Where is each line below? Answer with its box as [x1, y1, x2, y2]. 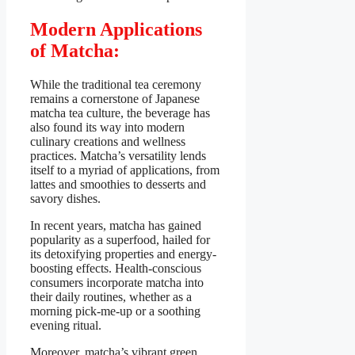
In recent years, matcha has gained [30, 219, 201, 233]
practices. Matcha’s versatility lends [30, 149, 206, 163]
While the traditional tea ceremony [30, 78, 201, 92]
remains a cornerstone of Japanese [30, 92, 200, 106]
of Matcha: [30, 40, 120, 62]
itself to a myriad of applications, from [30, 163, 219, 177]
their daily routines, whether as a [30, 290, 192, 304]
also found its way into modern [30, 120, 185, 135]
